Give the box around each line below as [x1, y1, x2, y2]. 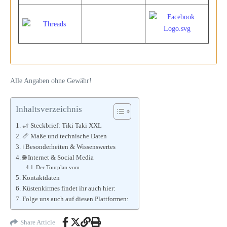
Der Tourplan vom [36, 164, 80, 170]
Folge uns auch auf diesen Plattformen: [22, 196, 129, 203]
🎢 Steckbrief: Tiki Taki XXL [22, 122, 102, 129]
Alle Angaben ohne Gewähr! [10, 77, 92, 85]
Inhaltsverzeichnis [16, 104, 82, 114]
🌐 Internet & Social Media [22, 154, 94, 161]
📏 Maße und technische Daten [22, 133, 107, 140]
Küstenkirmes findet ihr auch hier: [22, 185, 116, 192]
